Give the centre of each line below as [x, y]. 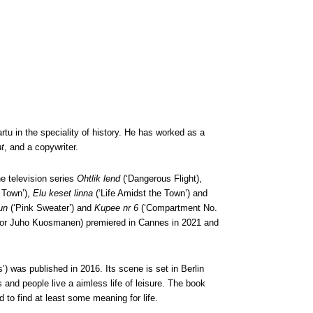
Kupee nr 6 [116, 208]
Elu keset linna [63, 193]
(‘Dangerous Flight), [161, 179]
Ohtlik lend [99, 179]
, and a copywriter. [41, 147]
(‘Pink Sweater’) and [51, 208]
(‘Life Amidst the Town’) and [150, 193]
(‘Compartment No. [178, 208]
